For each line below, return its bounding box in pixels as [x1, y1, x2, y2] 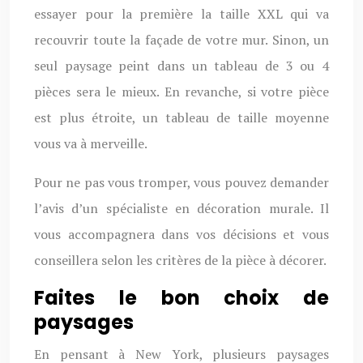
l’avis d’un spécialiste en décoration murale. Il [34, 199, 329, 217]
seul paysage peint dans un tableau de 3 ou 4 [34, 57, 329, 75]
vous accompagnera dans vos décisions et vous [34, 225, 329, 243]
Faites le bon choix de [34, 284, 329, 311]
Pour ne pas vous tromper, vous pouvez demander [34, 173, 329, 191]
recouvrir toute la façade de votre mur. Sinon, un [34, 31, 329, 49]
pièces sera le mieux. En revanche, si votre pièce [34, 83, 329, 100]
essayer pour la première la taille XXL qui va [34, 5, 329, 23]
